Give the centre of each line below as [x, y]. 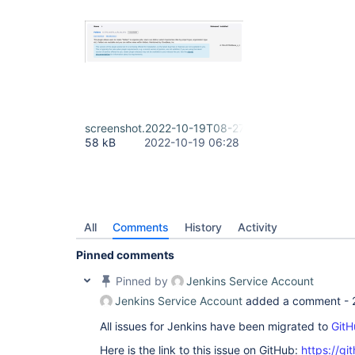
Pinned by [142, 281]
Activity [258, 227]
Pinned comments [125, 255]
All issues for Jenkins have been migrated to [216, 326]
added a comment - [297, 301]
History [203, 227]
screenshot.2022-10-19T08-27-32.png [186, 128]
